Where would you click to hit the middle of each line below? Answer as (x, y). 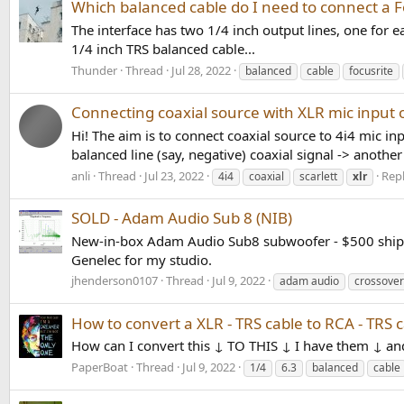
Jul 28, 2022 (201, 70)
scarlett (318, 176)
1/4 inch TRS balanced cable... (163, 48)
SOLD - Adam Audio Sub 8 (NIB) (182, 217)
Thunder (94, 70)
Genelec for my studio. (142, 259)
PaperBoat (100, 367)
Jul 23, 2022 (174, 175)
